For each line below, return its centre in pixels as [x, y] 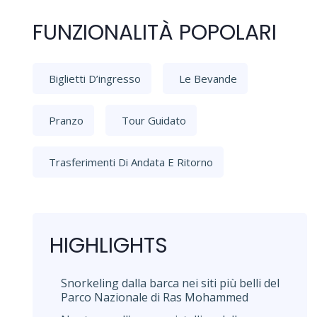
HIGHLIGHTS [109, 245]
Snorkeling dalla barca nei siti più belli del [170, 283]
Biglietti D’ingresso [95, 78]
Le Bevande [208, 78]
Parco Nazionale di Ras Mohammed [155, 297]
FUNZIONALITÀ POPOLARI [155, 32]
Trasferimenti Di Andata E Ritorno [131, 162]
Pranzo [66, 120]
